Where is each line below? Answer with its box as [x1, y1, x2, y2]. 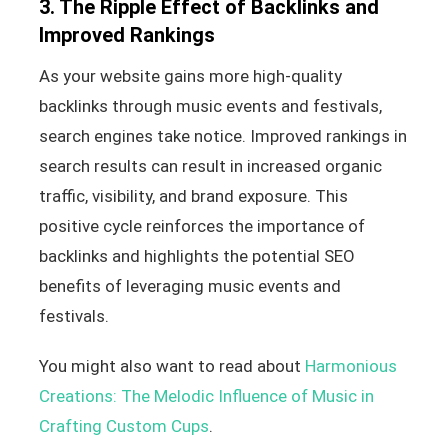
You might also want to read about [38, 355, 305, 376]
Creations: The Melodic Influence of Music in [38, 385, 374, 406]
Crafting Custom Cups [38, 415, 209, 436]
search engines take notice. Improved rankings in [38, 125, 407, 146]
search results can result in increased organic [38, 155, 382, 176]
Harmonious [304, 355, 397, 376]
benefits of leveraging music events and [38, 275, 341, 296]
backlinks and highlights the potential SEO [38, 245, 355, 266]
